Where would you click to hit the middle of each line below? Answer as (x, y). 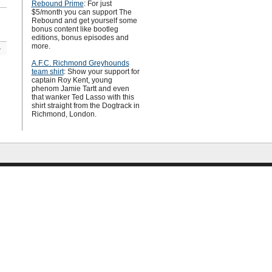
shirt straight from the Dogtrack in (85, 106)
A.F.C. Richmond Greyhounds (80, 63)
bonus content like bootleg (75, 29)
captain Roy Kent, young (72, 80)
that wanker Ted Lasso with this (83, 97)
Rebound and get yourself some (84, 21)
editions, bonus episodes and (80, 38)
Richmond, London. (64, 114)
